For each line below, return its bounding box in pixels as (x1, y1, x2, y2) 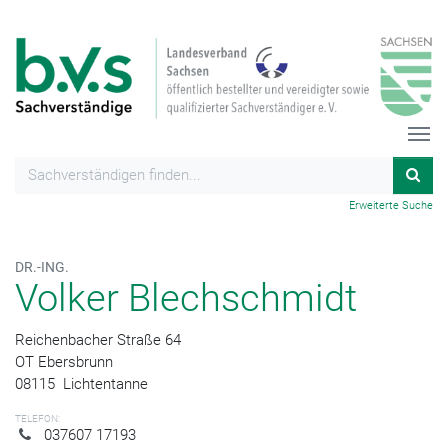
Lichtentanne (63, 374, 148, 393)
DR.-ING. (15, 258, 69, 276)
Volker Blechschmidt (15, 275, 357, 320)
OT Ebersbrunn (15, 352, 113, 371)
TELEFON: (15, 412, 60, 424)
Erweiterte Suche (349, 198, 433, 212)
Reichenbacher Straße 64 (15, 330, 181, 349)
